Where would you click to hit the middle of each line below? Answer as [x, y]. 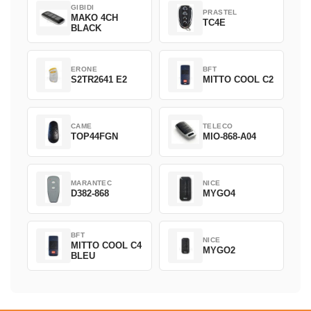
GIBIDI [83, 7]
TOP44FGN [94, 137]
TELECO [218, 126]
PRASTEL [220, 12]
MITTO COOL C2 [238, 80]
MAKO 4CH [94, 17]
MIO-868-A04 [229, 137]
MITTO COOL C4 [106, 245]
